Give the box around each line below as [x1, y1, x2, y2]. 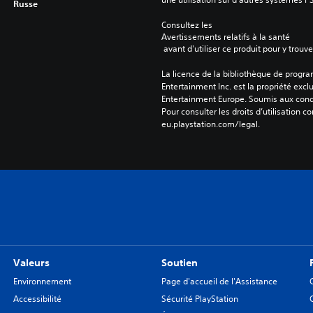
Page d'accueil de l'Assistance [161, 275, 277, 287]
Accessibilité [13, 292, 61, 305]
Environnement [13, 275, 71, 287]
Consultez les [161, 18, 214, 31]
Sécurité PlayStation [161, 292, 238, 305]
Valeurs [13, 256, 50, 269]
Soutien [161, 256, 198, 269]
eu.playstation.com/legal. [161, 117, 260, 130]
